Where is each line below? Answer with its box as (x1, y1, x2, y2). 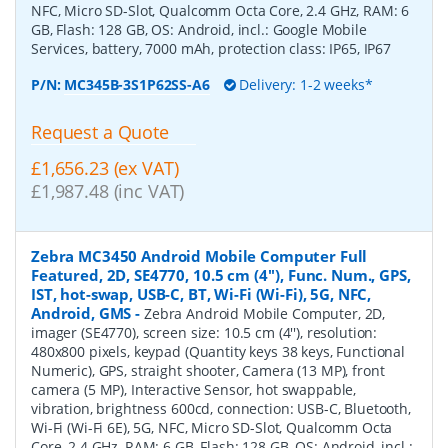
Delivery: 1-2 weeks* (235, 74, 373, 94)
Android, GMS (31, 303, 132, 324)
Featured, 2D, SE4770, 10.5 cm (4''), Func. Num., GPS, (31, 265, 411, 286)
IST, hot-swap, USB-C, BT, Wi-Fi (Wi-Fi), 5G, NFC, (31, 284, 372, 305)
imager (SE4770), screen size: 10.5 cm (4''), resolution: (31, 323, 378, 343)
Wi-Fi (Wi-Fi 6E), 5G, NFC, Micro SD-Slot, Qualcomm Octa (31, 418, 393, 438)
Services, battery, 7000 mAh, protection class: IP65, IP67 (31, 38, 392, 58)
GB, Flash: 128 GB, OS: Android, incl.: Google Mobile (31, 19, 367, 39)
